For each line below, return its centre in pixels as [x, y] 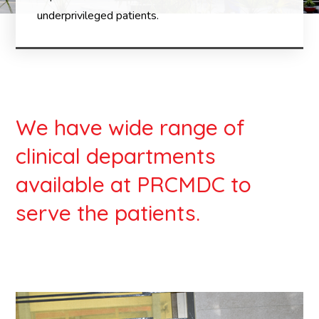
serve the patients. [108, 213]
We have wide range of [131, 127]
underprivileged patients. [98, 16]
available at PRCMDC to [134, 184]
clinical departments [116, 156]
